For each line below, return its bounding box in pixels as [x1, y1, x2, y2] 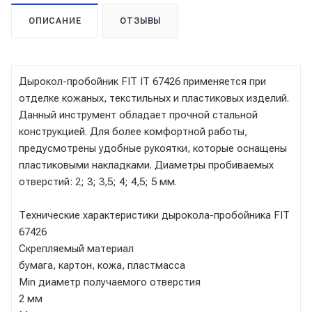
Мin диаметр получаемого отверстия [19, 275, 201, 288]
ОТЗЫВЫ [120, 15, 162, 26]
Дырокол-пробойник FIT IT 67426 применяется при [19, 75, 266, 88]
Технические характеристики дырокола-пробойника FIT [19, 208, 290, 221]
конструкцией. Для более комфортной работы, [19, 125, 247, 138]
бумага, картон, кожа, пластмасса [19, 258, 185, 272]
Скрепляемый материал [19, 242, 134, 255]
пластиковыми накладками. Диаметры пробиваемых [19, 158, 274, 171]
